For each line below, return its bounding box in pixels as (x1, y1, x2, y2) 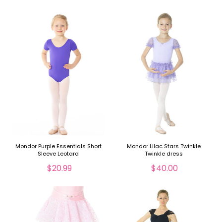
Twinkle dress (144, 149, 183, 158)
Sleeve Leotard (38, 149, 79, 158)
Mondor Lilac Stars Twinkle (126, 142, 201, 150)
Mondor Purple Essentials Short (15, 142, 102, 150)
